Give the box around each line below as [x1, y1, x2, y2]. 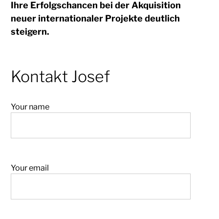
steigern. [11, 26, 50, 37]
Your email [11, 163, 49, 173]
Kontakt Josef [11, 67, 110, 87]
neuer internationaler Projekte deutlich [11, 13, 180, 24]
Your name [11, 102, 50, 112]
